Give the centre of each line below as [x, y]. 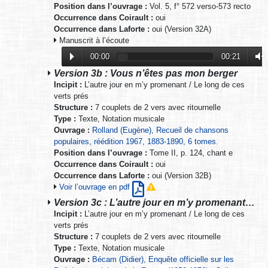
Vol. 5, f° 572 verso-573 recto [199, 6]
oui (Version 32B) [180, 175]
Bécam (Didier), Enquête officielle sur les [163, 259]
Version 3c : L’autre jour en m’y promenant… [154, 202]
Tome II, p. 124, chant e [190, 153]
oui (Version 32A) [180, 29]
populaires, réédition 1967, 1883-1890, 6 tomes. [136, 141]
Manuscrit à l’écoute [93, 40]
